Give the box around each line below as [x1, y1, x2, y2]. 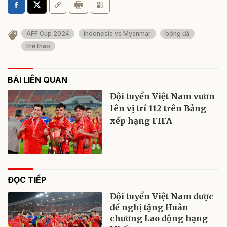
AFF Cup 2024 [26, 29, 69, 37]
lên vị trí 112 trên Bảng [110, 103, 207, 113]
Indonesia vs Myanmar [84, 29, 151, 37]
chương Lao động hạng [110, 213, 208, 223]
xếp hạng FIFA [110, 115, 173, 126]
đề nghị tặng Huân [110, 202, 189, 212]
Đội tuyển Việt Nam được [110, 191, 214, 201]
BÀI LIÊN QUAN [8, 74, 67, 85]
